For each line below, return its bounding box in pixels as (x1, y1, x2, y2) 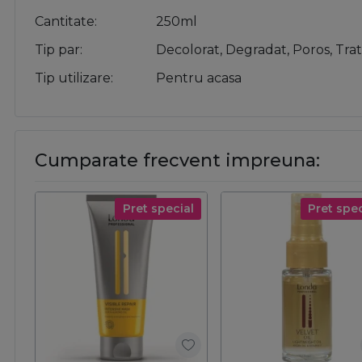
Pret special (122, 201, 194, 217)
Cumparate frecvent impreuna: (35, 149, 320, 172)
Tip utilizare (35, 70, 111, 86)
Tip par (35, 42, 80, 58)
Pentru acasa (156, 70, 242, 86)
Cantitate (35, 14, 95, 30)
